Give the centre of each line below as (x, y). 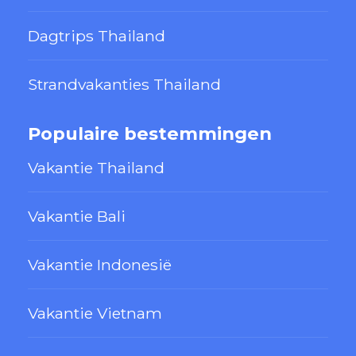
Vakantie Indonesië (100, 264)
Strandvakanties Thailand (124, 84)
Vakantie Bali (77, 216)
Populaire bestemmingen (150, 133)
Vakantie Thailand (96, 167)
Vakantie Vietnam (95, 313)
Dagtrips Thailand (97, 35)
